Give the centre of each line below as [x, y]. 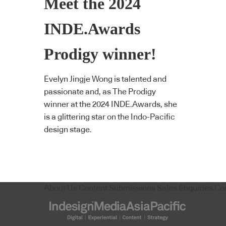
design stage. [68, 130]
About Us [61, 188]
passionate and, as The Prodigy [100, 92]
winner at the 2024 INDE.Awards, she [110, 105]
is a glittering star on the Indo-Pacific [109, 117]
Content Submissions [117, 188]
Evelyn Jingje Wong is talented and [105, 79]
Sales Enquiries [185, 188]
